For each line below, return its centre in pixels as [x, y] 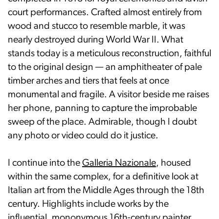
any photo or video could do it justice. [83, 136]
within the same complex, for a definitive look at [103, 177]
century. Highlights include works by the [88, 204]
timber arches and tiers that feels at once [88, 81]
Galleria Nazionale [119, 163]
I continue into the [45, 163]
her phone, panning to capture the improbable [102, 108]
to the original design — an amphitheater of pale [105, 67]
